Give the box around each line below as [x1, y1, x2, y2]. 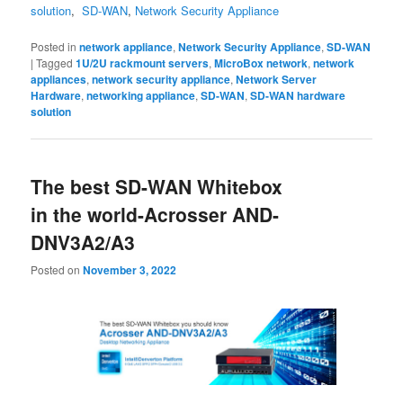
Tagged [36, 55, 74, 71]
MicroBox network [214, 55, 309, 72]
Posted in [31, 39, 77, 55]
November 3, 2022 [83, 261, 177, 278]
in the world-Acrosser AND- [31, 200, 280, 228]
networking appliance [86, 87, 196, 104]
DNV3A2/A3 [31, 228, 136, 255]
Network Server [236, 71, 318, 88]
